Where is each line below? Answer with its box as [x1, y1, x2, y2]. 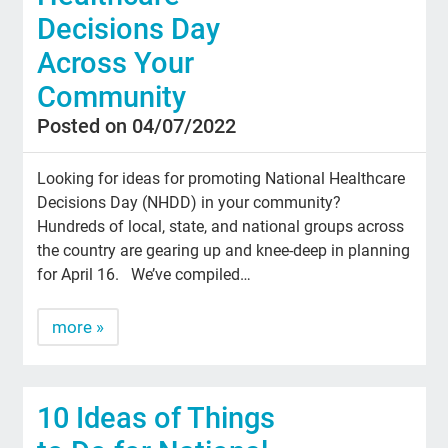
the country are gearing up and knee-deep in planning [37, 240, 411, 260]
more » [52, 316, 105, 337]
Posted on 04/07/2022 [37, 113, 237, 138]
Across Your [37, 45, 195, 80]
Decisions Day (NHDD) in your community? [37, 192, 342, 212]
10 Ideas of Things [37, 401, 276, 436]
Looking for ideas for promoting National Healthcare [37, 168, 406, 188]
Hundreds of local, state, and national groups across [37, 216, 405, 236]
